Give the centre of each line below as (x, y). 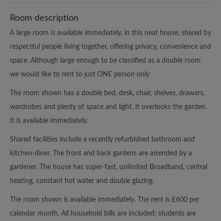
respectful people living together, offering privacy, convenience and (110, 47)
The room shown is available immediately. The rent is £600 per (105, 200)
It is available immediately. (49, 121)
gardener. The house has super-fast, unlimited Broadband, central (109, 167)
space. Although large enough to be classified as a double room (105, 60)
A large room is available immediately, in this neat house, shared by (110, 33)
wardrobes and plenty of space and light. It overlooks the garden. (108, 107)
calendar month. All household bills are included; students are (103, 213)
